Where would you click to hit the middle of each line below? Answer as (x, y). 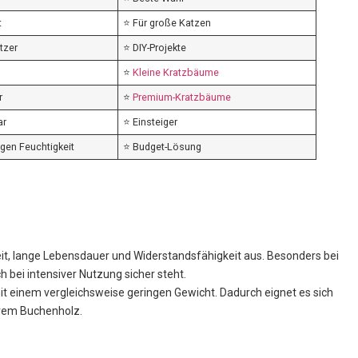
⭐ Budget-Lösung (163, 147)
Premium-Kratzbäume (182, 97)
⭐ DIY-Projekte (155, 48)
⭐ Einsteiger (151, 122)
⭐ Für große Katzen (167, 23)
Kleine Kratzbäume (176, 73)
